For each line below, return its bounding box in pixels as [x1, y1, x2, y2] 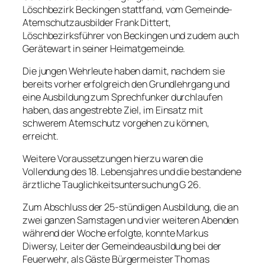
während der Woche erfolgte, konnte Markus [22, 227, 208, 240]
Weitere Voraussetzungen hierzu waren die [22, 152, 203, 166]
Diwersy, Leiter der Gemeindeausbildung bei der [22, 240, 222, 253]
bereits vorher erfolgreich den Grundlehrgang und [22, 77, 230, 91]
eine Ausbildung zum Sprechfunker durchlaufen [22, 90, 222, 104]
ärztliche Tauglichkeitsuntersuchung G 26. [22, 178, 201, 192]
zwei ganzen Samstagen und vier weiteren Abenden [22, 214, 239, 227]
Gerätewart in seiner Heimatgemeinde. [22, 41, 186, 55]
